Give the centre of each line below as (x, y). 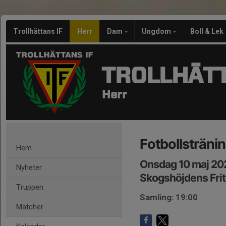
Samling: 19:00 (169, 197)
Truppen (30, 187)
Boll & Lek (207, 31)
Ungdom (157, 31)
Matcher (30, 207)
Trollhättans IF (38, 31)
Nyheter (29, 167)
